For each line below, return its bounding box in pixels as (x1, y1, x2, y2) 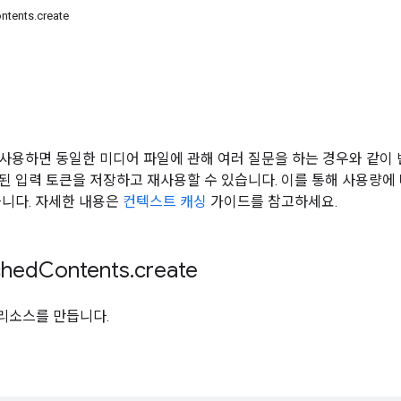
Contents (38, 256, 130, 284)
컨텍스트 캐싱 (123, 192, 207, 210)
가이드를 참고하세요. (207, 192, 337, 210)
